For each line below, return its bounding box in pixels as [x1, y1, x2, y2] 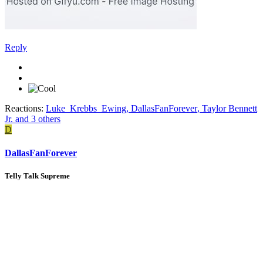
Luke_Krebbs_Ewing [46, 103, 126, 114]
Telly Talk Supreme [5, 171, 70, 180]
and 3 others [13, 114, 60, 124]
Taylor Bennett [202, 103, 257, 114]
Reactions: [5, 103, 43, 114]
